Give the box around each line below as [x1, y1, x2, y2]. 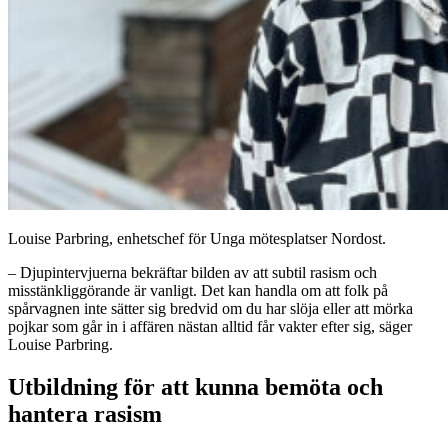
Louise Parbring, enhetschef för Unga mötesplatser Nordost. [8, 229, 386, 247]
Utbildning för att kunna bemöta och [8, 373, 383, 400]
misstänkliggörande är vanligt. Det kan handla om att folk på [8, 281, 388, 299]
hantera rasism [8, 400, 162, 427]
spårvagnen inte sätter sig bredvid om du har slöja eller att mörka [8, 299, 413, 317]
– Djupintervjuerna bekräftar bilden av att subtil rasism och [8, 263, 377, 281]
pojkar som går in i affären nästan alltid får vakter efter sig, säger [8, 317, 412, 335]
